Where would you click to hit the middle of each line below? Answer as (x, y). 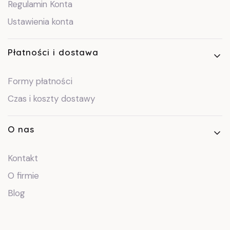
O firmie (23, 176)
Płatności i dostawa (53, 52)
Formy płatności (40, 81)
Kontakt (23, 158)
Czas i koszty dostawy (51, 99)
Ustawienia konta (41, 22)
